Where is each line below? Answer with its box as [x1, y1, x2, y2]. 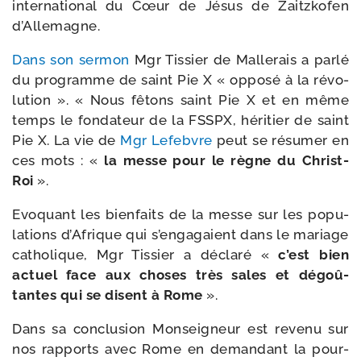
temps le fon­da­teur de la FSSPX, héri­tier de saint [12, 112, 349, 129]
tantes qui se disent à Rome [12, 287, 203, 304]
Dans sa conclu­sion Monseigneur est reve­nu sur [12, 321, 349, 338]
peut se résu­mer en [212, 132, 350, 149]
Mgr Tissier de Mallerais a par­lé [129, 52, 349, 68]
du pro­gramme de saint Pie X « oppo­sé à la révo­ [12, 72, 349, 89]
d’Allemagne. [12, 18, 100, 35]
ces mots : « [12, 152, 105, 169]
